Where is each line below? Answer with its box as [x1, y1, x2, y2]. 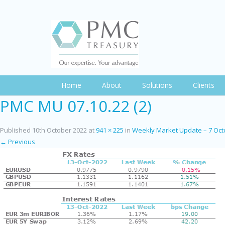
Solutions [142, 80, 172, 90]
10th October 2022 [32, 126, 87, 135]
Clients [193, 80, 214, 90]
